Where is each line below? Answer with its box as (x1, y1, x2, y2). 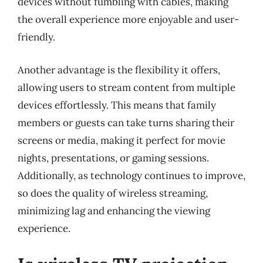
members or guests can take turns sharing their (18, 116, 234, 129)
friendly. (18, 31, 55, 43)
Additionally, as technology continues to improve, (18, 168, 245, 182)
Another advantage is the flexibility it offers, (18, 63, 220, 76)
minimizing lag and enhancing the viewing (18, 204, 210, 217)
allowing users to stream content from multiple (18, 80, 235, 94)
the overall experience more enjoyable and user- (18, 13, 239, 26)
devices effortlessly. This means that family (18, 98, 216, 112)
